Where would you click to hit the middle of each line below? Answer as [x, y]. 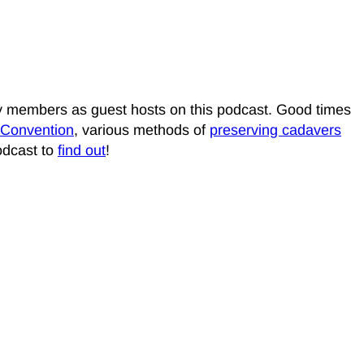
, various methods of [142, 130]
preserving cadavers [275, 130]
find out [82, 151]
